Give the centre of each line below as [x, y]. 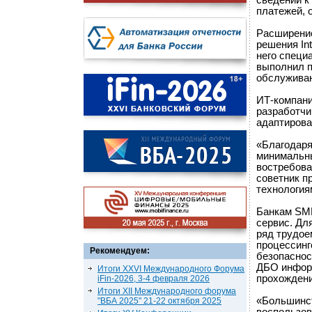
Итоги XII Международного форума [167, 291]
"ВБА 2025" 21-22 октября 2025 [159, 301]
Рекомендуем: [120, 251]
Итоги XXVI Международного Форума [171, 269]
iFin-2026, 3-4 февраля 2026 [154, 279]
